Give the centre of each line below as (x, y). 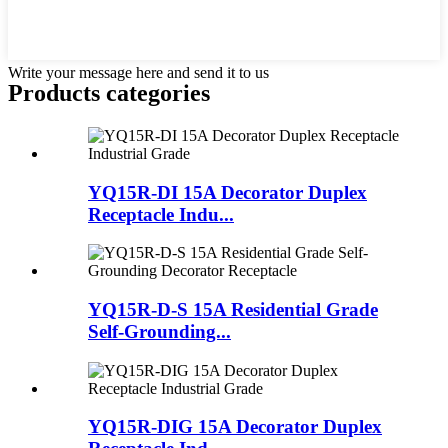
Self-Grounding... (159, 331)
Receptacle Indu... (161, 214)
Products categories (109, 92)
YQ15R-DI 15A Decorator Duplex (227, 192)
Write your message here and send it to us (138, 72)
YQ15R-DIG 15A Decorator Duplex (235, 427)
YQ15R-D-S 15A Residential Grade (233, 309)
